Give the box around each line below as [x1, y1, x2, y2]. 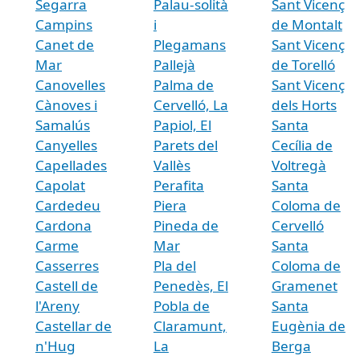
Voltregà [271, 155, 326, 174]
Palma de [153, 75, 214, 94]
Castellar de [35, 316, 112, 335]
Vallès [153, 155, 190, 174]
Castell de [35, 276, 98, 295]
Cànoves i [35, 95, 97, 114]
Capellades [35, 155, 107, 174]
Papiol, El [153, 115, 211, 134]
